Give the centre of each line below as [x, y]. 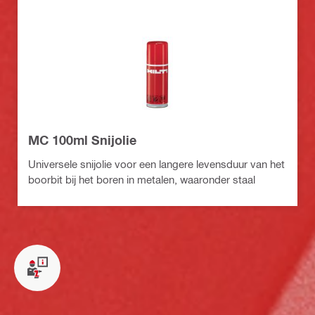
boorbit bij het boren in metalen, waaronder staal [142, 179]
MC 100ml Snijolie [82, 140]
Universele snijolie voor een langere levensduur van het [156, 163]
